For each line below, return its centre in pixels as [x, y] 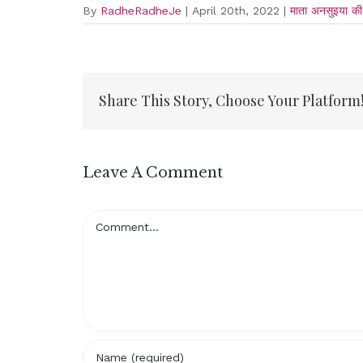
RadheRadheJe [141, 10]
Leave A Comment [153, 172]
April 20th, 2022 [236, 10]
